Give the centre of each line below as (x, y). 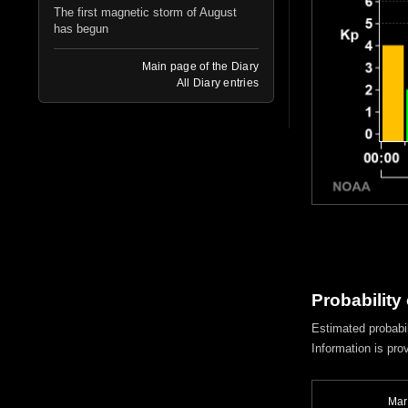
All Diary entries (217, 82)
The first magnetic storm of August (145, 12)
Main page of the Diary (200, 66)
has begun (81, 28)
